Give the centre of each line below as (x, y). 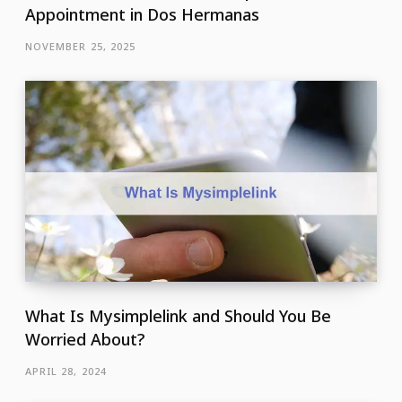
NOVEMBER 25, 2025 (80, 46)
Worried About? (84, 340)
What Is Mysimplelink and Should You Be (178, 316)
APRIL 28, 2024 (66, 371)
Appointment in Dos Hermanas (142, 14)
